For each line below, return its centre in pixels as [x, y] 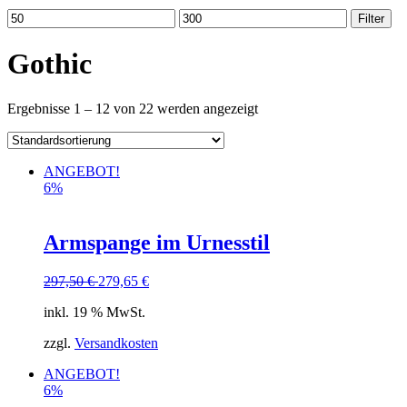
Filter [371, 18]
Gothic [50, 64]
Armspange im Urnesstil [157, 242]
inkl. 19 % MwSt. [94, 312]
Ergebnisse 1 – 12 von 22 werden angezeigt [133, 108]
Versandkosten [116, 342]
